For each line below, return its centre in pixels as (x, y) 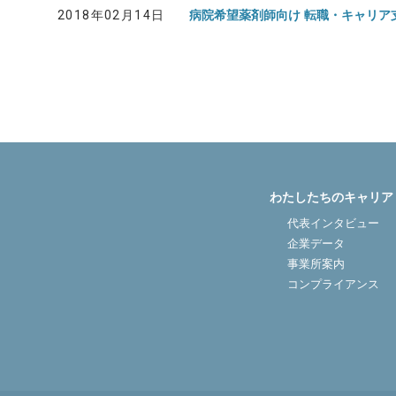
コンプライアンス (333, 284)
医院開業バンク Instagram (247, 33)
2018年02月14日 (111, 15)
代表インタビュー (333, 223)
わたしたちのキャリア (331, 197)
